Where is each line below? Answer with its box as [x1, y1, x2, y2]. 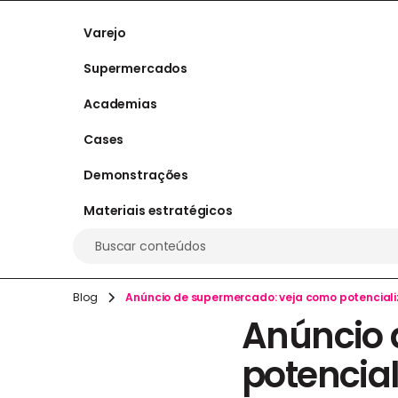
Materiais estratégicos [84, 201, 233, 219]
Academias [84, 94, 157, 113]
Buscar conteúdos [95, 237, 206, 255]
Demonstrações [84, 165, 189, 184]
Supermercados [84, 59, 188, 77]
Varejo [84, 23, 127, 42]
